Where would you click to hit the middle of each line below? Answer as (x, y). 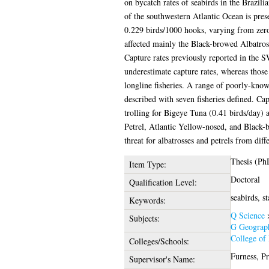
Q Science (247, 215)
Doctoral (245, 179)
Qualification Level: (163, 182)
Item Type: (147, 164)
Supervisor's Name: (162, 259)
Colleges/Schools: (159, 241)
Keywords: (147, 200)
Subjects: (144, 218)
